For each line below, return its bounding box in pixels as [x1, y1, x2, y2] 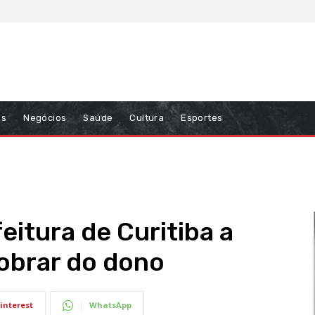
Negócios [23, 112, 67, 124]
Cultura [129, 112, 165, 124]
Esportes [181, 112, 223, 124]
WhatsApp [89, 300, 131, 311]
